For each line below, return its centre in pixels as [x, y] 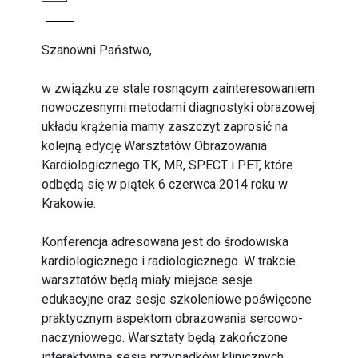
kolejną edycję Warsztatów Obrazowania [155, 146]
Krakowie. [69, 203]
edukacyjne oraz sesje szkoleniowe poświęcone [177, 299]
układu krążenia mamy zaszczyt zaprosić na [165, 127]
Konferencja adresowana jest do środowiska [165, 242]
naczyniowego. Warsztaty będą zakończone [165, 338]
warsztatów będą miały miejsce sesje [147, 280]
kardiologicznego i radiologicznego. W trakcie [169, 261]
